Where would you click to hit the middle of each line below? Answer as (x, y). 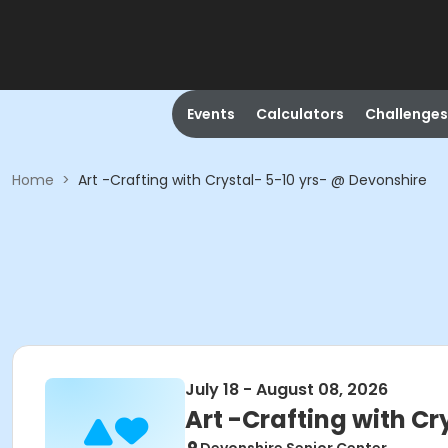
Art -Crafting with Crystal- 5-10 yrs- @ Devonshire (252, 180)
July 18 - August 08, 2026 (286, 389)
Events (210, 114)
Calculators (299, 114)
